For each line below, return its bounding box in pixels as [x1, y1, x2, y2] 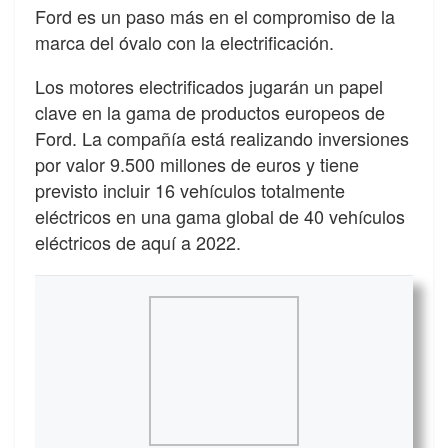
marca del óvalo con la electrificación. [35, 28, 334, 55]
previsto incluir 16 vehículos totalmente [35, 176, 345, 203]
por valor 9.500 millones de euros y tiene [35, 150, 359, 177]
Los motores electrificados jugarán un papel [35, 72, 383, 99]
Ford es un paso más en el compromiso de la [35, 2, 395, 29]
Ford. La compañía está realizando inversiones [35, 124, 409, 151]
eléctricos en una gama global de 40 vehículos [35, 202, 405, 229]
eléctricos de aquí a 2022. [35, 228, 241, 255]
